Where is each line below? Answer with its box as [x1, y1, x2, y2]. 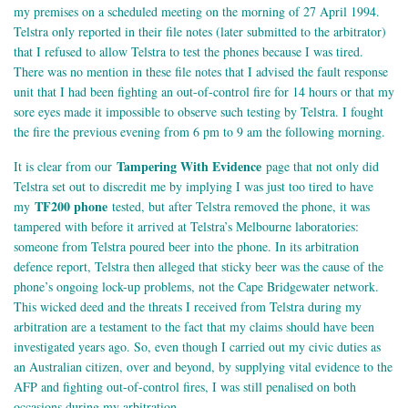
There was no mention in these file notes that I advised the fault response [14, 63, 388, 81]
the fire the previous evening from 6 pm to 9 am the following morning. [14, 123, 385, 141]
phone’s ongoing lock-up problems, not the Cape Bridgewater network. [14, 278, 379, 296]
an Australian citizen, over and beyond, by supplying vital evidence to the [14, 358, 393, 376]
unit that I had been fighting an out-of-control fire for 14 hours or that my [14, 83, 394, 101]
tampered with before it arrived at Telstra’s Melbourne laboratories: [14, 218, 359, 236]
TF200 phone [35, 197, 107, 217]
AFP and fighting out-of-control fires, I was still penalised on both [14, 378, 356, 396]
